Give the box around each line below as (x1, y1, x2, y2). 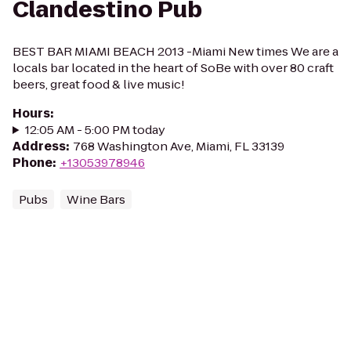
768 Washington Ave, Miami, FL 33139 (73, 138, 284, 154)
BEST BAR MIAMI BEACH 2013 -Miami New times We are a (13, 43, 338, 60)
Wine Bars (67, 191, 125, 208)
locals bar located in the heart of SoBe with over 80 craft (13, 60, 334, 76)
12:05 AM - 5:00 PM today (24, 121, 165, 138)
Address (13, 138, 66, 154)
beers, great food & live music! (13, 76, 185, 92)
